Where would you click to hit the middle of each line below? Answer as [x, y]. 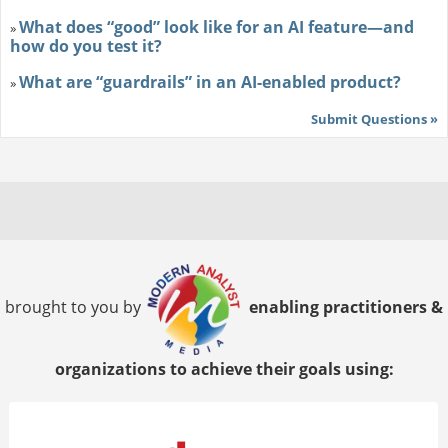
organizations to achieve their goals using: [224, 369]
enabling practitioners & [344, 307]
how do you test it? [85, 46]
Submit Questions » [375, 119]
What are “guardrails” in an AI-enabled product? [209, 82]
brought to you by [75, 307]
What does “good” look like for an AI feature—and [216, 27]
